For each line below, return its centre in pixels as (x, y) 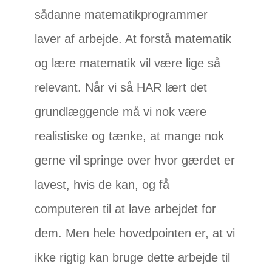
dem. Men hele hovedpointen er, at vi (135, 233)
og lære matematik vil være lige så (128, 63)
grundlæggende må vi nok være (121, 112)
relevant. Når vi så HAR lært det (121, 88)
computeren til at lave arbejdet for (126, 209)
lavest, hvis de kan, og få (102, 185)
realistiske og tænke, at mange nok (130, 136)
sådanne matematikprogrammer (121, 15)
